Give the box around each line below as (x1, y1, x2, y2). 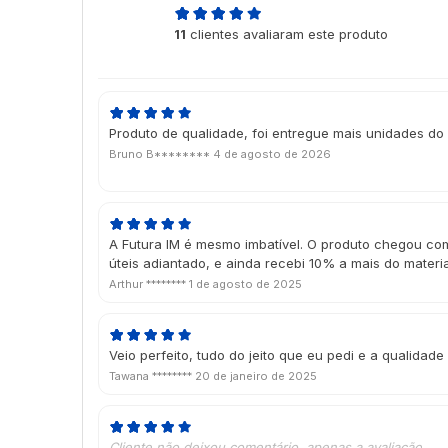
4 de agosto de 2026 (213, 147, 331, 162)
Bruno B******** (109, 147, 213, 162)
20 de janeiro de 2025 (195, 369, 317, 384)
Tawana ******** (109, 369, 195, 384)
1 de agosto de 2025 (189, 277, 302, 292)
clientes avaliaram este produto (186, 26, 388, 43)
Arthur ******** (109, 277, 189, 292)
